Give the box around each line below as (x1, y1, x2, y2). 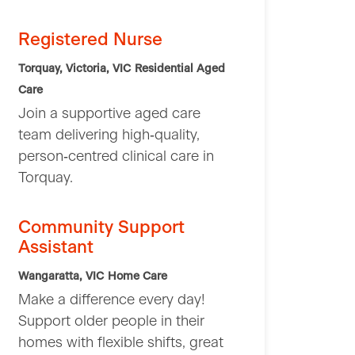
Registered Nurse (18, 31, 162, 49)
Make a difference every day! (18, 293, 205, 308)
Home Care (108, 271, 167, 283)
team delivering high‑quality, (18, 128, 200, 143)
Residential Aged (135, 63, 225, 75)
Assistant (18, 239, 94, 257)
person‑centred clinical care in (18, 150, 214, 165)
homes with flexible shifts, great (18, 336, 223, 351)
